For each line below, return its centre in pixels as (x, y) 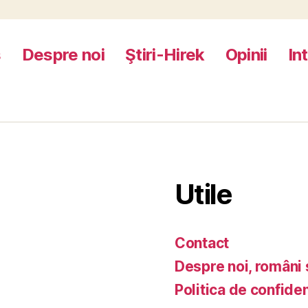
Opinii (246, 55)
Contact (202, 243)
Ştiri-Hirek (165, 55)
